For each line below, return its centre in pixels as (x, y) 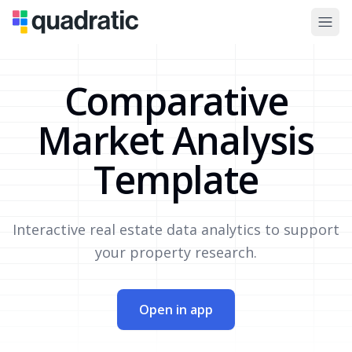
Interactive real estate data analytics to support (176, 229)
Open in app (176, 310)
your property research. (176, 252)
